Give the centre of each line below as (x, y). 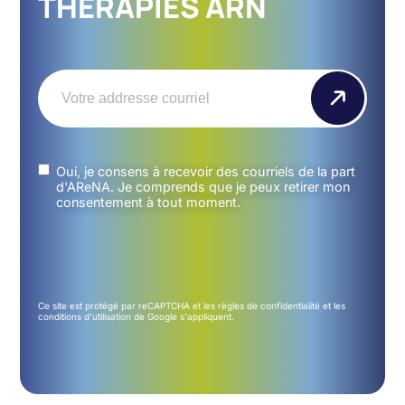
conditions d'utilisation (85, 316)
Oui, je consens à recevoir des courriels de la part (206, 171)
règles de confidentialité (269, 305)
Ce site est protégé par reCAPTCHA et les (128, 305)
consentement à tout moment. (149, 202)
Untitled (66, 172)
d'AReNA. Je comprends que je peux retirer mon (203, 186)
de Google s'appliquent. (183, 316)
